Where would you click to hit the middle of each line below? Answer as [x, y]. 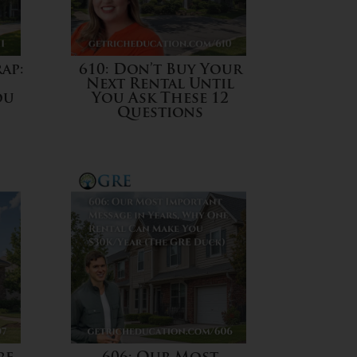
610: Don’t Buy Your [160, 71]
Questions [161, 114]
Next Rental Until [161, 85]
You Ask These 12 [161, 100]
